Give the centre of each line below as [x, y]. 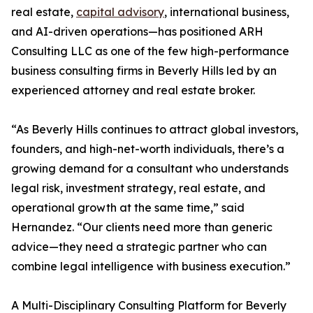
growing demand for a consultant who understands [150, 169]
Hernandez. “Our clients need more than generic [142, 227]
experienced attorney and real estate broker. [133, 90]
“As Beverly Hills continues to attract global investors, [155, 130]
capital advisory [120, 12]
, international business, [227, 12]
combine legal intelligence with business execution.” [151, 267]
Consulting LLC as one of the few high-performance [150, 51]
